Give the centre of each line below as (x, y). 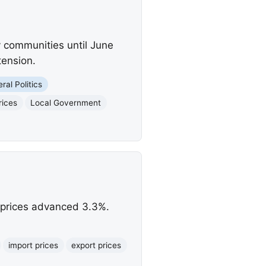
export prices (96, 245)
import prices (34, 245)
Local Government (66, 102)
